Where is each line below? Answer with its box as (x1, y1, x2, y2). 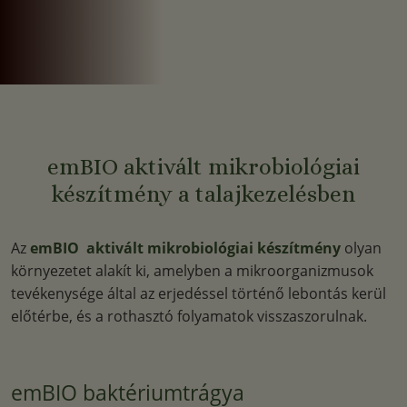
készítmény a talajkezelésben (52, 181, 355, 207)
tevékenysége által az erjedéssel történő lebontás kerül (11, 283, 386, 303)
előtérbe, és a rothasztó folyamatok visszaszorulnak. (11, 306, 367, 326)
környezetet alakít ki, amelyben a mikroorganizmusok (11, 261, 373, 281)
